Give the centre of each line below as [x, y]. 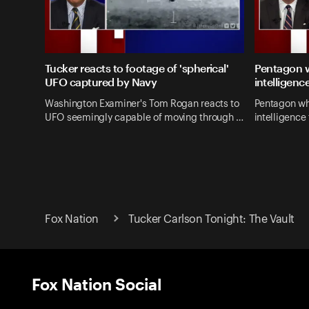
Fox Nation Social [97, 283]
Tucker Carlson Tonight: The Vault [211, 219]
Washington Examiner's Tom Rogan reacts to [142, 104]
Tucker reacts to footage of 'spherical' [137, 68]
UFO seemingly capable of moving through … [144, 118]
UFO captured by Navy [101, 82]
